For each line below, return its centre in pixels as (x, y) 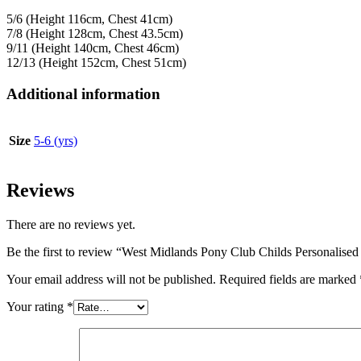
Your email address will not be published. (111, 279)
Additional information (83, 93)
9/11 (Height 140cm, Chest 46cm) (93, 48)
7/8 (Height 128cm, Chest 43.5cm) (95, 34)
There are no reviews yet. (71, 224)
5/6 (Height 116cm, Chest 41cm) (89, 19)
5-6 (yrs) (56, 140)
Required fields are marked (289, 279)
